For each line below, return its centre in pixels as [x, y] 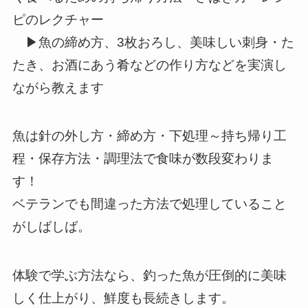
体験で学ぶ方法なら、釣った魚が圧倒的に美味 [149, 276]
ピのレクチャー [58, 19]
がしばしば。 [51, 227]
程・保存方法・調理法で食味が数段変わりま [143, 159]
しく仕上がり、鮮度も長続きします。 [123, 298]
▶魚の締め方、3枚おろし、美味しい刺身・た [153, 42]
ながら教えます [58, 87]
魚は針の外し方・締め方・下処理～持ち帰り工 [149, 136]
